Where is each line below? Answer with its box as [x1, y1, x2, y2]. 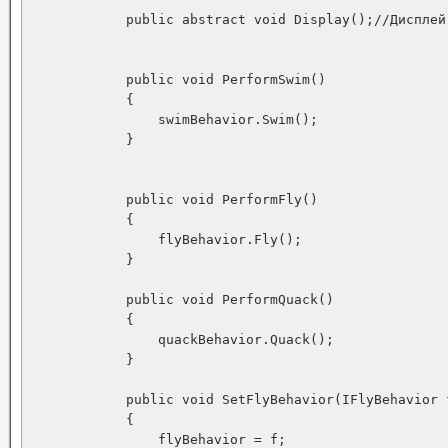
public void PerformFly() [30, 192, 318, 207]
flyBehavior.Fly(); [30, 232, 302, 247]
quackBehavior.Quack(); [30, 332, 334, 347]
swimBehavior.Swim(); [30, 112, 318, 127]
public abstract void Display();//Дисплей [30, 12, 446, 27]
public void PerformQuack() [30, 292, 334, 307]
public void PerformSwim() [30, 72, 326, 87]
